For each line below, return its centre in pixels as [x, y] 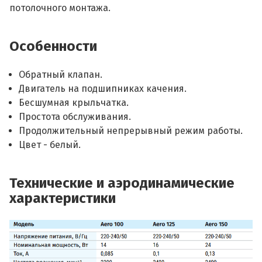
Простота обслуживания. [75, 117]
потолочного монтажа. [60, 8]
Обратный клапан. [61, 75]
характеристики [63, 198]
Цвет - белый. [50, 145]
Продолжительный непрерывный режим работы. [131, 131]
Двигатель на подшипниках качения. [103, 89]
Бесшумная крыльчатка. [74, 103]
